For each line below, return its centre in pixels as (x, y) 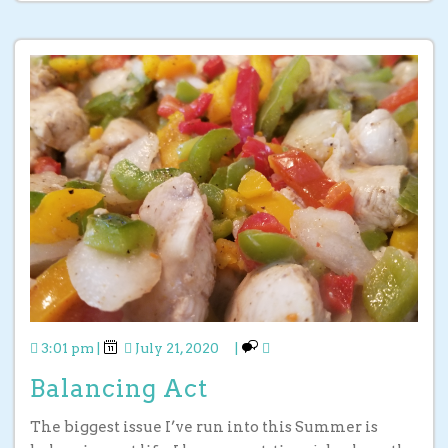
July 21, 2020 (177, 347)
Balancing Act (119, 388)
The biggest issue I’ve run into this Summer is (204, 426)
